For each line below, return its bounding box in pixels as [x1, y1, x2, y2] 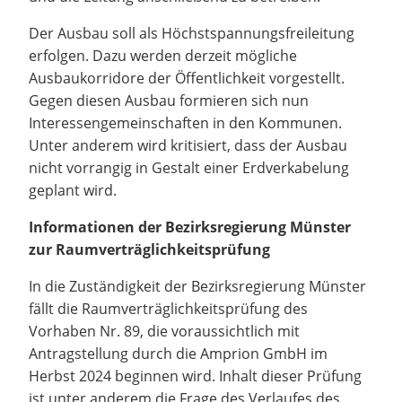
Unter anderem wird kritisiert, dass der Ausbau [29, 135, 347, 155]
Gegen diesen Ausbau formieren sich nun [29, 90, 309, 110]
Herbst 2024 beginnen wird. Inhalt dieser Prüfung [29, 365, 362, 386]
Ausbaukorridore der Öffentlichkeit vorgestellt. [29, 67, 345, 88]
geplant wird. [29, 179, 117, 200]
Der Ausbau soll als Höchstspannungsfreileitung [29, 22, 354, 43]
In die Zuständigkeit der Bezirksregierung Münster [29, 275, 366, 296]
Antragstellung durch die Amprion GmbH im [29, 343, 328, 363]
